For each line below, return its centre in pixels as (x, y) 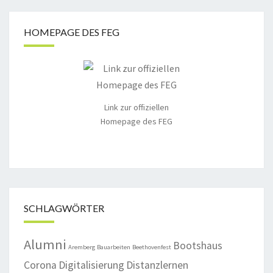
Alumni (45, 245)
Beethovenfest (152, 247)
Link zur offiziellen (136, 107)
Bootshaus (198, 246)
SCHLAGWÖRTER (64, 208)
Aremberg (82, 247)
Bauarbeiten (114, 247)
